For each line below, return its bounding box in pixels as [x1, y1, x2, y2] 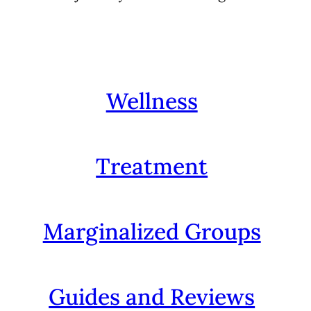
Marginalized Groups [42, 217, 261, 246]
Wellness [106, 86, 198, 115]
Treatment [96, 151, 208, 180]
